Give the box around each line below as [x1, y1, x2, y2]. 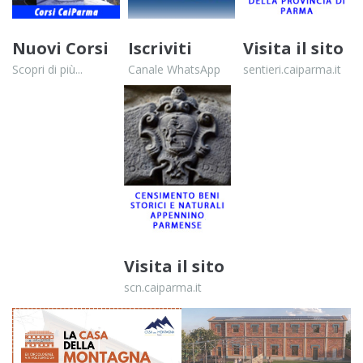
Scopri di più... [12, 62, 83, 78]
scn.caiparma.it [123, 280, 202, 296]
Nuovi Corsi [12, 36, 109, 59]
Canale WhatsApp [127, 62, 220, 78]
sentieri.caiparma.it [243, 62, 342, 78]
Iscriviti [127, 36, 192, 59]
